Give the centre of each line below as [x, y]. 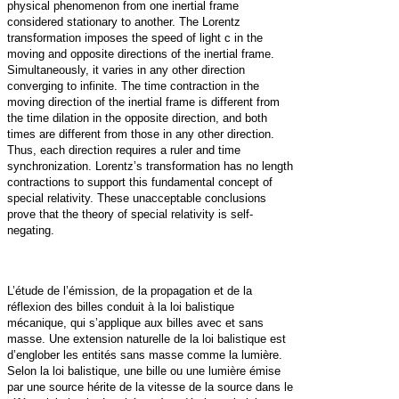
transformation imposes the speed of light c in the [135, 38]
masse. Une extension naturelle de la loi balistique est [147, 339]
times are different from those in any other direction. [141, 134]
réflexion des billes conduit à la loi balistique [121, 307]
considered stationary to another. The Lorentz [124, 22]
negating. [31, 231]
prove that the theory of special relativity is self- [130, 215]
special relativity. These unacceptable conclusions [137, 199]
